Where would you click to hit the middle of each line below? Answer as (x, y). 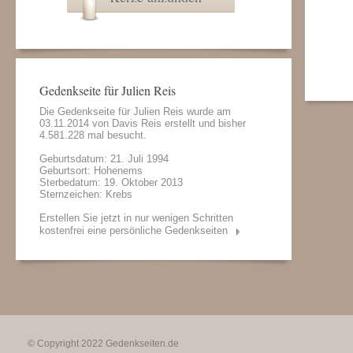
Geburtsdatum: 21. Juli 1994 (104, 159)
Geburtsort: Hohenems (91, 171)
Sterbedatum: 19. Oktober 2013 (111, 182)
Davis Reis (137, 123)
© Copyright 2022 (67, 344)
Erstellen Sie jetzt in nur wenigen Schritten (136, 218)
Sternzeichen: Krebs (86, 194)
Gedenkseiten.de (142, 344)
